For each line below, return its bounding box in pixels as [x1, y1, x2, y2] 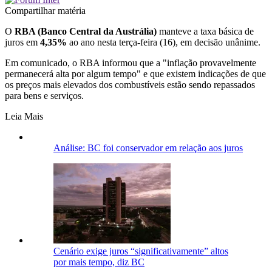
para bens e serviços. [5, 90, 84, 101]
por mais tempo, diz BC [53, 256, 144, 267]
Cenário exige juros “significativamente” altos [53, 245, 228, 256]
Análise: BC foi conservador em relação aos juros [53, 142, 243, 153]
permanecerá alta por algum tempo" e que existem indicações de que [5, 68, 266, 79]
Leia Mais [5, 110, 43, 121]
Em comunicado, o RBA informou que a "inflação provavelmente [5, 57, 256, 68]
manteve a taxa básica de [157, 25, 254, 36]
